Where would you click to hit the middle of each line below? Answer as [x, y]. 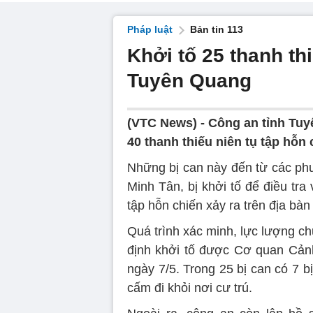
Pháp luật [150, 29]
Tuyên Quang [189, 81]
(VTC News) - [168, 123]
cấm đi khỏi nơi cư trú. [190, 288]
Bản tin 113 [217, 29]
